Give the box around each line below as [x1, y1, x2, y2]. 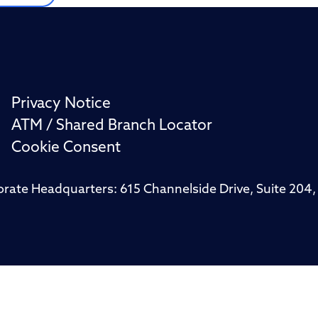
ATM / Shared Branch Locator [11, 119, 212, 134]
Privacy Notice [11, 97, 111, 112]
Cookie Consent [11, 141, 121, 156]
